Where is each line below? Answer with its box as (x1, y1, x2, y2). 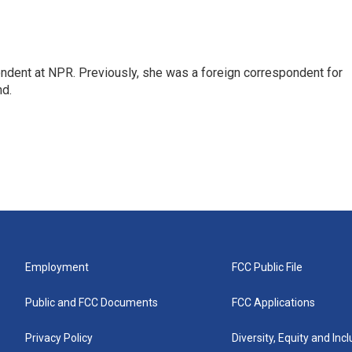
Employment (25, 261, 89, 273)
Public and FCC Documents (25, 296, 158, 309)
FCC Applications (232, 296, 316, 309)
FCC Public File (232, 261, 303, 273)
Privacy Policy (25, 332, 93, 344)
